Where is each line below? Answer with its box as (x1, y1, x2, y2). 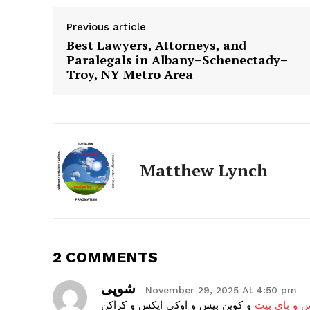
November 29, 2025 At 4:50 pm (145, 284, 297, 296)
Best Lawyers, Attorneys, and (66, 37, 246, 54)
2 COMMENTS (53, 248, 158, 266)
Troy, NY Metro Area (66, 66, 193, 83)
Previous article (66, 21, 146, 34)
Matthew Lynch (140, 159, 268, 182)
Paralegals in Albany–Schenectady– (66, 51, 288, 69)
